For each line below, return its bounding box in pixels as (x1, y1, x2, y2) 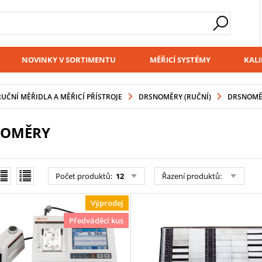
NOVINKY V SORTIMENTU (21, 54, 116, 65)
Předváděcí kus (68, 215, 123, 226)
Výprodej (90, 198, 123, 208)
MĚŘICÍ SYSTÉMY (150, 54, 211, 65)
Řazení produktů (161, 171, 220, 181)
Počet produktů (55, 171, 111, 181)
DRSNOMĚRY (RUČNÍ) (138, 91, 211, 102)
